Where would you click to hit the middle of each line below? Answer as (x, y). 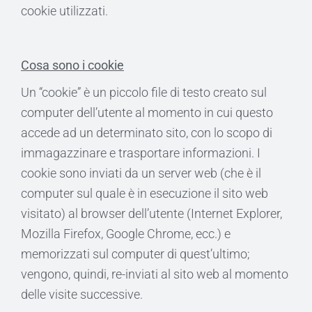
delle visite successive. (82, 294)
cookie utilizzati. (64, 11)
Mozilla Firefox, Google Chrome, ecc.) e (126, 234)
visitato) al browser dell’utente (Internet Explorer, (151, 213)
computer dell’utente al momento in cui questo (147, 112)
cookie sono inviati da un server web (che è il (141, 173)
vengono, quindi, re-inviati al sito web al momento (155, 274)
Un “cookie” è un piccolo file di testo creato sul (144, 92)
